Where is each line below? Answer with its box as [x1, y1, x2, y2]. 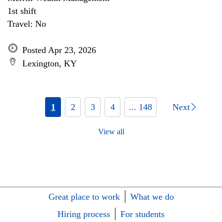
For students [120, 209, 165, 219]
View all [98, 127, 124, 136]
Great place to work [48, 192, 120, 202]
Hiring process [57, 209, 110, 219]
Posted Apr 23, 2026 [22, 45, 96, 55]
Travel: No [7, 19, 46, 29]
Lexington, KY [22, 58, 77, 68]
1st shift [7, 6, 36, 16]
